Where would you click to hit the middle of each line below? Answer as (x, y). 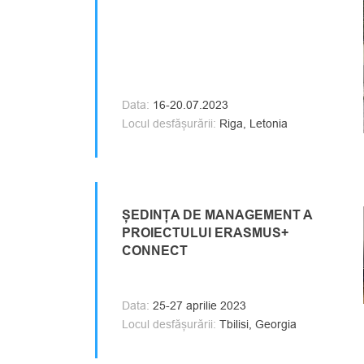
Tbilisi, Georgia (256, 324)
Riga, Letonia (252, 123)
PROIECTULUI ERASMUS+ (205, 233)
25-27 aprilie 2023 (198, 305)
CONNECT (155, 251)
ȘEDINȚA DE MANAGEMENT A (217, 215)
